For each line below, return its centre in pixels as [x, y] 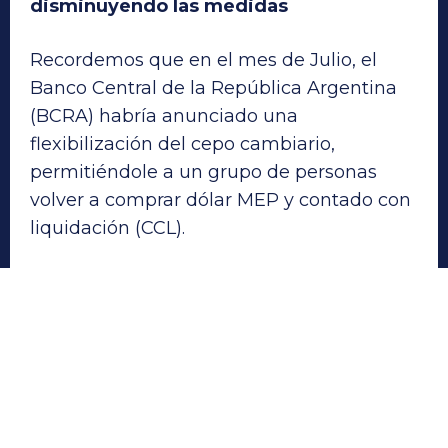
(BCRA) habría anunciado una [164, 116]
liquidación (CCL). [107, 228]
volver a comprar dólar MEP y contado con [220, 200]
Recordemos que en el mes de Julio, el [203, 60]
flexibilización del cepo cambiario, [182, 144]
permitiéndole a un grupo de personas [203, 172]
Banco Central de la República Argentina [213, 88]
